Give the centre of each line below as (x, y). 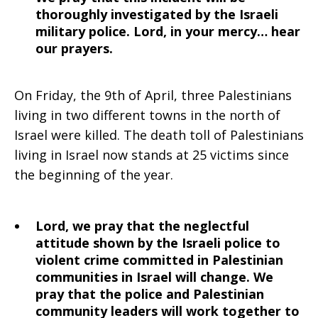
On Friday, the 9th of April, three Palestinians (153, 95)
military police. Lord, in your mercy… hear (168, 31)
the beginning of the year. (94, 175)
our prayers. (74, 48)
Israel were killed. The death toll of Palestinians (159, 135)
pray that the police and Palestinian (150, 294)
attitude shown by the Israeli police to (158, 243)
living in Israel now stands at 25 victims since (152, 155)
